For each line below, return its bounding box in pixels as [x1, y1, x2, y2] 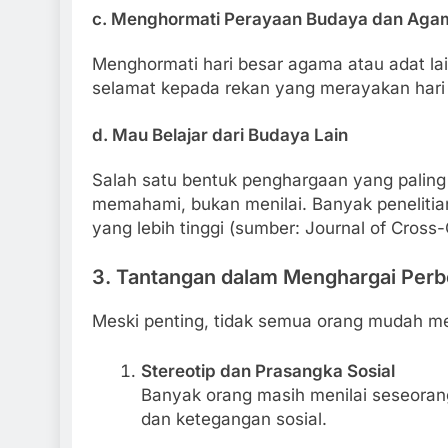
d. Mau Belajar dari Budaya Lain [92, 125, 348, 146]
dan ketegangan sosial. [140, 408, 327, 429]
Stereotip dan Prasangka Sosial [140, 360, 395, 381]
